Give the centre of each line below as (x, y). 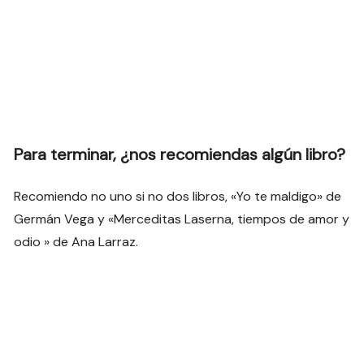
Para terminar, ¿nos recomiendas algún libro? (180, 154)
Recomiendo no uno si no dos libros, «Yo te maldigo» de (178, 196)
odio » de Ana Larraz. (76, 241)
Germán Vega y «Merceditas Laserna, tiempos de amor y (182, 219)
